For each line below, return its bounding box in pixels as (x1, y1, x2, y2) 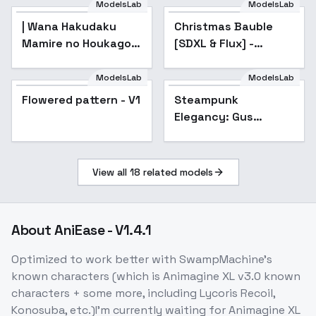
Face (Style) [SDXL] (174, 70, 284, 85)
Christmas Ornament (174, 53, 290, 68)
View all (92, 166, 130, 179)
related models (140, 166, 213, 179)
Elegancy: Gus (174, 109, 253, 125)
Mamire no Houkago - (22, 36, 139, 51)
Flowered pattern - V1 (22, 92, 140, 108)
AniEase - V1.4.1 (54, 221, 152, 240)
